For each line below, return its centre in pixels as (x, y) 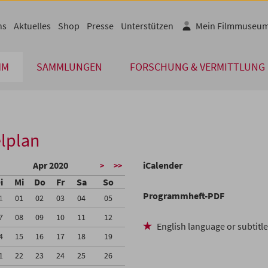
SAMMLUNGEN (69, 67)
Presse (100, 25)
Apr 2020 (50, 165)
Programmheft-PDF (184, 196)
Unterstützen (147, 25)
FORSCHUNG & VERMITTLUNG (197, 67)
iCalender (163, 165)
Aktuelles (32, 25)
